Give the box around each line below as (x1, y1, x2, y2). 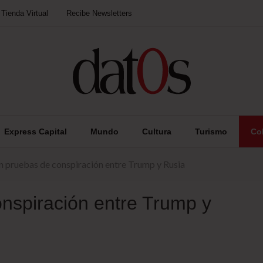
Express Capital (4, 127, 67, 136)
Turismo (195, 127, 227, 136)
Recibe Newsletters (66, 9, 132, 18)
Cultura (142, 127, 171, 136)
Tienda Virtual (1, 9, 48, 18)
